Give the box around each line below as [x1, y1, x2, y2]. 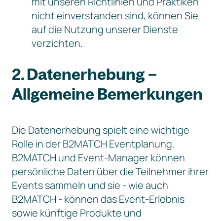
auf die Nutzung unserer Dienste [32, 23, 178, 36]
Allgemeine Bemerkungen [12, 84, 203, 104]
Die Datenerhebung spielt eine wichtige [12, 123, 189, 137]
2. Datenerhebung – [12, 64, 157, 84]
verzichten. [32, 37, 83, 50]
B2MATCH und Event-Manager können [12, 151, 185, 164]
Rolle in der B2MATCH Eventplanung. [12, 137, 175, 150]
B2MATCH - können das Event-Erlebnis [12, 192, 184, 206]
